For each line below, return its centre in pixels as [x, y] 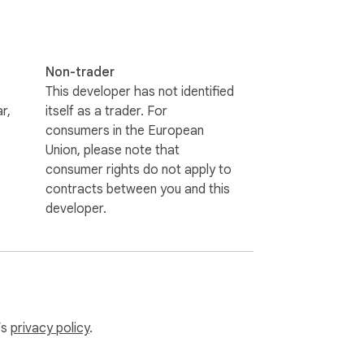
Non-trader [80, 72]
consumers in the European [125, 130]
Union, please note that [113, 150]
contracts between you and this [138, 189]
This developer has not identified [140, 91]
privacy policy [50, 329]
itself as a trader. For [106, 111]
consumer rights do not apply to [139, 169]
